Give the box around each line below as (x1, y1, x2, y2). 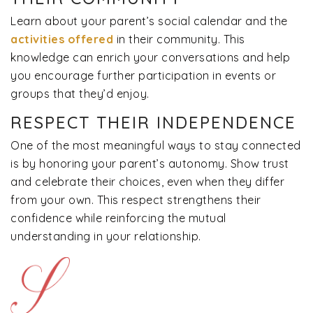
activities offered (10, 31, 113, 46)
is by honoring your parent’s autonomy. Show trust (10, 156, 289, 170)
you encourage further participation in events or (10, 68, 276, 82)
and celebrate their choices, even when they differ (10, 174, 284, 189)
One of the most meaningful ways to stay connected (10, 138, 301, 152)
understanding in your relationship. (10, 228, 201, 243)
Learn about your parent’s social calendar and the (10, 13, 288, 28)
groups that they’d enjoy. (10, 86, 150, 101)
